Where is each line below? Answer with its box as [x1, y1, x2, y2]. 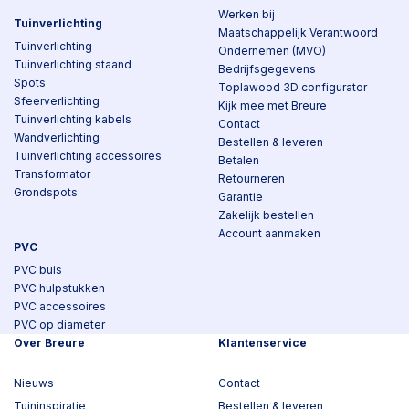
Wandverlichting [14, 131, 100, 144]
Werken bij [218, 7, 275, 21]
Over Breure [14, 336, 85, 350]
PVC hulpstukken [14, 281, 105, 295]
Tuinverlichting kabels [14, 112, 131, 126]
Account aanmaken [218, 226, 320, 240]
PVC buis [14, 263, 62, 277]
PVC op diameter [14, 318, 105, 331]
